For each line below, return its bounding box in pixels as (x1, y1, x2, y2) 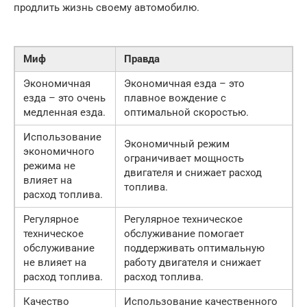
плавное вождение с (124, 92, 226, 105)
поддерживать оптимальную (124, 242, 265, 255)
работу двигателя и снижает (124, 256, 261, 269)
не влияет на (23, 256, 86, 269)
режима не (23, 160, 75, 173)
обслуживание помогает (124, 228, 244, 241)
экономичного (23, 145, 95, 158)
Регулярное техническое (124, 213, 243, 226)
